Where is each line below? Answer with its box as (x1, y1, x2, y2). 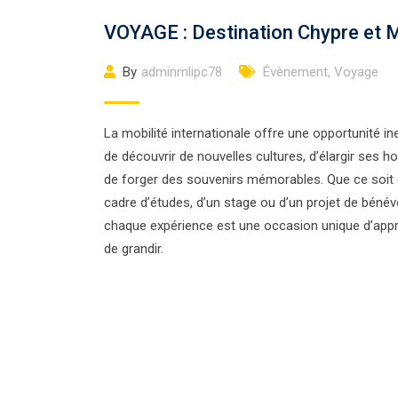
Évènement (263, 64, 328, 81)
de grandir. (104, 241, 163, 258)
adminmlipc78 (141, 64, 222, 81)
